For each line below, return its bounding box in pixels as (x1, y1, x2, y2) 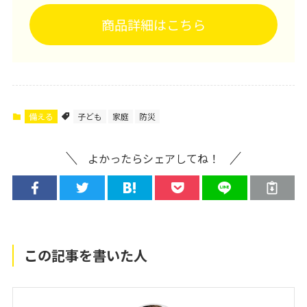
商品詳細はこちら (101, 15, 206, 35)
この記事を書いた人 (24, 245, 148, 265)
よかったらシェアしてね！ (88, 150, 219, 167)
